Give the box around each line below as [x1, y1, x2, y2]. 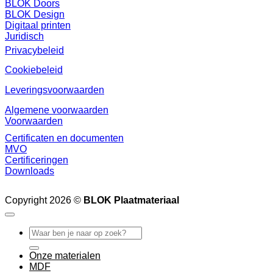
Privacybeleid [5, 45, 64, 56]
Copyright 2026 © [5, 195, 83, 206]
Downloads [5, 166, 54, 177]
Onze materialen [29, 250, 101, 261]
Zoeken [29, 226, 62, 237]
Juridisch [5, 31, 44, 42]
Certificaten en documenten [5, 133, 124, 144]
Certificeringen [5, 155, 68, 166]
